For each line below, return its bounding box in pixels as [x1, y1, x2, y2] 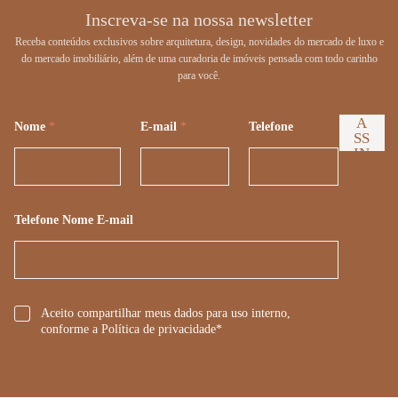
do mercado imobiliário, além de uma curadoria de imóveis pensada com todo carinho [20, 52, 378, 66]
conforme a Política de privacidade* [41, 322, 222, 337]
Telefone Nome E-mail [14, 213, 133, 227]
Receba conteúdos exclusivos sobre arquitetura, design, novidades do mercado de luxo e [14, 36, 384, 49]
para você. [178, 69, 220, 83]
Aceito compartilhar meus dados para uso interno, [41, 306, 291, 321]
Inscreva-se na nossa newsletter [85, 11, 313, 30]
